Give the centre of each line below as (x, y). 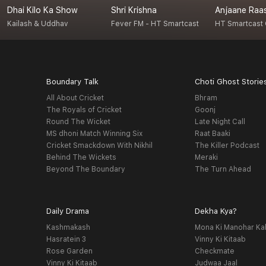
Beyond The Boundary (85, 170)
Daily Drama (67, 211)
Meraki (207, 158)
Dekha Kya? (216, 211)
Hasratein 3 (66, 240)
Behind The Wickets (81, 158)
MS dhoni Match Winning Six (94, 134)
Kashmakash (68, 228)
